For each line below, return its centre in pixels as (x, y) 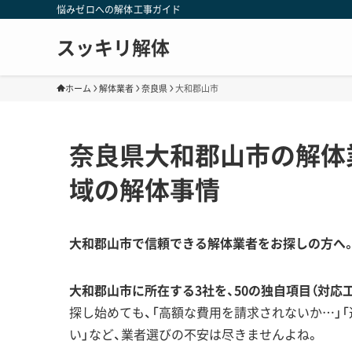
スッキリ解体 (113, 47)
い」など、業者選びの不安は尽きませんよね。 (194, 334)
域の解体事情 (145, 189)
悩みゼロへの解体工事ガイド (119, 9)
